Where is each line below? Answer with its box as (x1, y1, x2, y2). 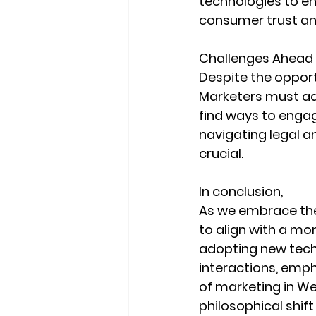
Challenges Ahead (199, 49, 313, 68)
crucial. (199, 145, 243, 163)
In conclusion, (199, 183, 286, 201)
